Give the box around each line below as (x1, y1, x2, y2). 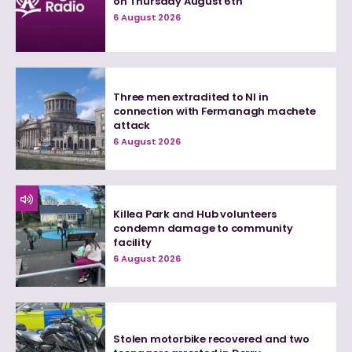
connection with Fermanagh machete (113, 104, 316, 119)
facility (113, 235, 152, 251)
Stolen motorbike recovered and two (113, 331, 310, 346)
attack (113, 118, 151, 134)
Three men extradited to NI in (113, 90, 269, 105)
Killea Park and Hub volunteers (113, 207, 277, 222)
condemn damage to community (113, 221, 293, 236)
